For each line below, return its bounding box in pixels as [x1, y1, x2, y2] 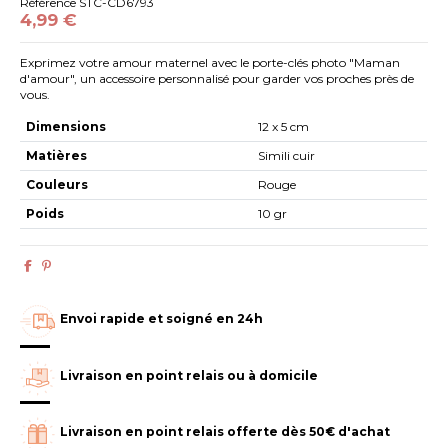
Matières [26, 147, 88, 163]
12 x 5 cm [258, 118, 310, 134]
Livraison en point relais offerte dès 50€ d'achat [60, 424, 391, 440]
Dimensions [26, 118, 107, 134]
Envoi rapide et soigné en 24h [60, 310, 264, 326]
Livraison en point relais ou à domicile [60, 367, 319, 383]
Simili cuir [258, 147, 316, 163]
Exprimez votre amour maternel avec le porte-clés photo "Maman [20, 55, 401, 71]
